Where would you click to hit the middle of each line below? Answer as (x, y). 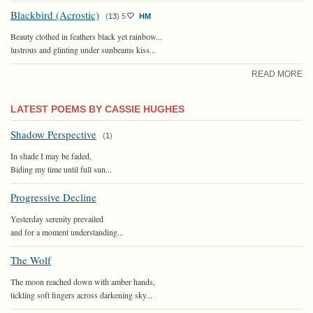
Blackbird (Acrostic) (55, 14)
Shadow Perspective (53, 134)
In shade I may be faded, (51, 155)
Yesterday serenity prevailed (57, 218)
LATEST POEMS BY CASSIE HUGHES (97, 109)
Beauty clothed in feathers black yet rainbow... (86, 36)
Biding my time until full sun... (61, 169)
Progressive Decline (53, 197)
